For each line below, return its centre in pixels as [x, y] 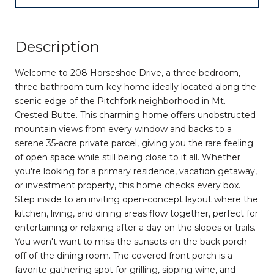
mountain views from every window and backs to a [123, 129]
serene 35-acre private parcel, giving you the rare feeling [134, 143]
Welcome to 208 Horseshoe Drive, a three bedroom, [128, 72]
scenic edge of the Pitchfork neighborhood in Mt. [120, 101]
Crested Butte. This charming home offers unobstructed [135, 115]
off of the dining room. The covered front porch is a [124, 255]
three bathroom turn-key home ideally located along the [135, 87]
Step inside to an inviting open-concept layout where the [136, 199]
